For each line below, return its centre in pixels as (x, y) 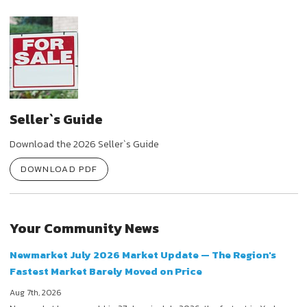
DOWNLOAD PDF (59, 169)
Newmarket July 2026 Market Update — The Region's (143, 254)
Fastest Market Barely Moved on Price (106, 271)
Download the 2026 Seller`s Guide (84, 144)
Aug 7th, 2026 (35, 292)
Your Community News (84, 228)
